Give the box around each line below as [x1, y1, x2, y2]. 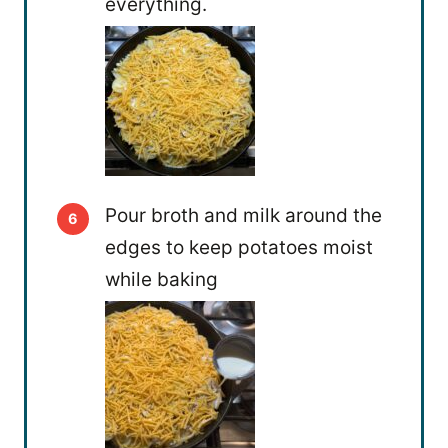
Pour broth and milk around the [105, 204, 382, 228]
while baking [105, 268, 218, 292]
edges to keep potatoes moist [105, 236, 373, 260]
